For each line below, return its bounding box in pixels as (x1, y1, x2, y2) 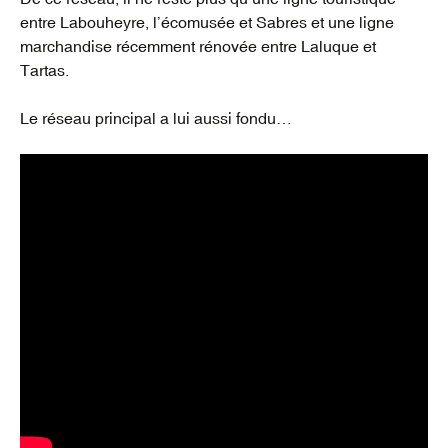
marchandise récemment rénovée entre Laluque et (20, 37, 376, 55)
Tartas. (20, 61, 69, 79)
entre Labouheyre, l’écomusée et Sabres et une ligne (20, 13, 394, 31)
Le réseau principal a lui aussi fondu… (20, 109, 292, 127)
